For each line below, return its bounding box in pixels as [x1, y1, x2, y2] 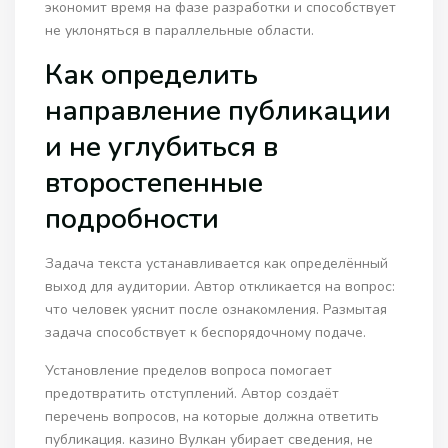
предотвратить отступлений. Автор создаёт [45, 384, 340, 404]
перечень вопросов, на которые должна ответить [45, 407, 380, 427]
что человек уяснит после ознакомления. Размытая [45, 300, 388, 320]
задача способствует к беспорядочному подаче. [45, 323, 367, 343]
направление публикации [45, 92, 392, 131]
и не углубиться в [45, 128, 279, 167]
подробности [45, 200, 220, 239]
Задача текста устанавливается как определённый [45, 254, 389, 274]
